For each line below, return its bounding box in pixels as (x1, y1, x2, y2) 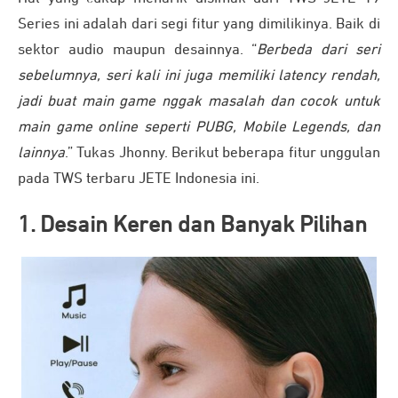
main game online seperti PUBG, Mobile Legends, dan (18, 120, 380, 136)
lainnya (18, 146, 65, 162)
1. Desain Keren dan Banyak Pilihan (18, 214, 367, 238)
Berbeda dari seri (257, 43, 381, 59)
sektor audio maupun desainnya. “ (18, 43, 258, 59)
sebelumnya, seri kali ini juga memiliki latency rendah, (18, 68, 380, 84)
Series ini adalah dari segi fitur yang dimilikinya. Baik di (18, 17, 380, 33)
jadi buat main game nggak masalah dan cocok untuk (18, 94, 380, 110)
